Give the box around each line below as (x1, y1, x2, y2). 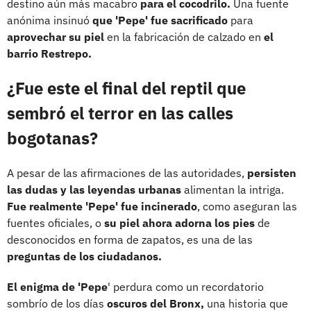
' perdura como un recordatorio (108, 279, 264, 294)
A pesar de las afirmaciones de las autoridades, (7, 165, 247, 180)
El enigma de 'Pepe (7, 279, 108, 294)
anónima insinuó (7, 12, 92, 27)
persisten (247, 165, 296, 180)
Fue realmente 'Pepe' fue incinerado (7, 199, 197, 213)
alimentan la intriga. (181, 182, 284, 196)
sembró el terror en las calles (7, 101, 233, 124)
